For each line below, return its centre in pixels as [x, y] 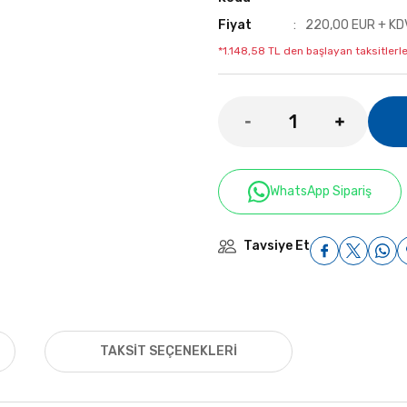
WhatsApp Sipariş [321, 191]
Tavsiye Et [277, 246]
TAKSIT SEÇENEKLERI [169, 351]
